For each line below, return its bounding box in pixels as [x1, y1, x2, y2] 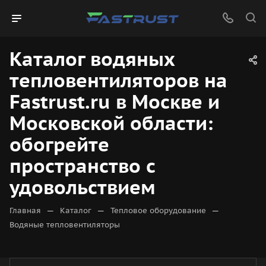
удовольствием [9, 175, 156, 199]
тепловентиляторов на [9, 68, 227, 93]
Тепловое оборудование [110, 205, 206, 216]
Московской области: [9, 110, 213, 135]
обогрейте [9, 132, 109, 157]
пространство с [9, 153, 155, 178]
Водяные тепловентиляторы [9, 220, 120, 230]
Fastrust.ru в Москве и [9, 89, 220, 114]
